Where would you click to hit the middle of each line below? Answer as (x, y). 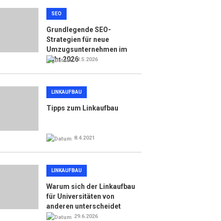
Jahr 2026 (62, 59)
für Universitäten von (80, 196)
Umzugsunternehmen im (87, 49)
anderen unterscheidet (83, 206)
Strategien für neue (77, 39)
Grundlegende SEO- (78, 30)
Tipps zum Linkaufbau (82, 108)
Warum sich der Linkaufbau (91, 186)
